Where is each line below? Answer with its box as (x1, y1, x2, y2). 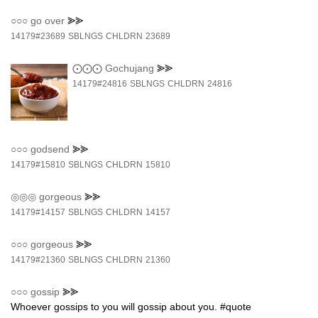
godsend (31, 143, 70, 155)
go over (31, 14, 65, 26)
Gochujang (105, 62, 155, 74)
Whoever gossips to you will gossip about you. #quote (11, 301, 251, 312)
